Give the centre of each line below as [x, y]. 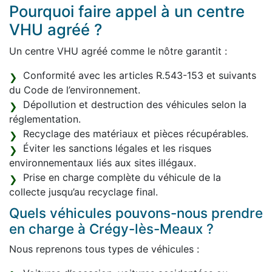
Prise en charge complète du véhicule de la [122, 178]
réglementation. [45, 119]
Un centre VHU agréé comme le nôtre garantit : [118, 51]
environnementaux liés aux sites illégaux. [103, 163]
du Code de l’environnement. [75, 90]
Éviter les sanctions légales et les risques [117, 148]
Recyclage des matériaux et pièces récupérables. [136, 134]
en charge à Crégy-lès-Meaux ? [111, 229]
